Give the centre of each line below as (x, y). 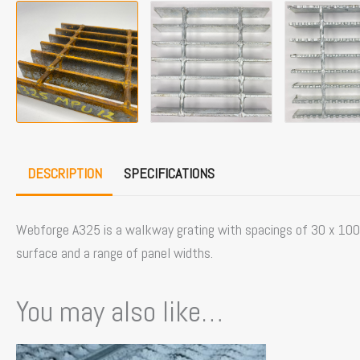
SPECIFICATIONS (169, 174)
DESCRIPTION (64, 174)
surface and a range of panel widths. (115, 252)
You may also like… (119, 311)
